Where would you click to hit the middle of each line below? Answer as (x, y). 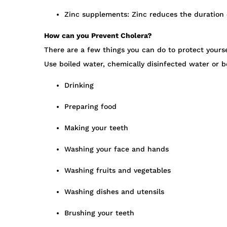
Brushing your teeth (99, 213)
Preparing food (90, 107)
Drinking (79, 85)
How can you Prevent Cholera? (98, 36)
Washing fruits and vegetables (118, 171)
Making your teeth (96, 128)
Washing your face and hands (117, 149)
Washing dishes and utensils (114, 192)
